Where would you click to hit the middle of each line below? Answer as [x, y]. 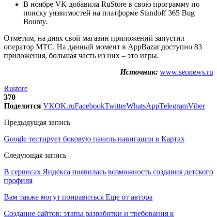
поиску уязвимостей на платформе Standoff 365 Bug [109, 13]
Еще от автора [129, 197]
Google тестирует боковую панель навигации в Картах [94, 139]
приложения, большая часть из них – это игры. [81, 55]
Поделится [23, 106]
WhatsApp [143, 106]
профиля [18, 180]
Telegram [174, 106]
